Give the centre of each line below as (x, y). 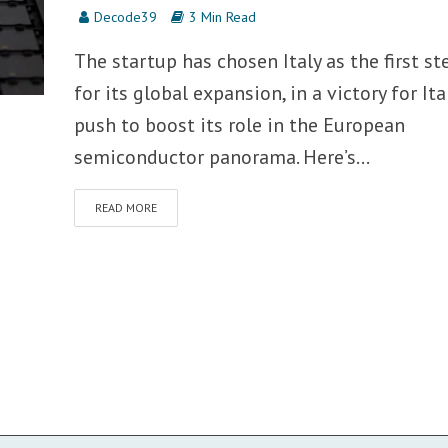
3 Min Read (222, 17)
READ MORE (125, 207)
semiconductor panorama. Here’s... (221, 157)
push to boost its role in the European (239, 125)
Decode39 (125, 17)
